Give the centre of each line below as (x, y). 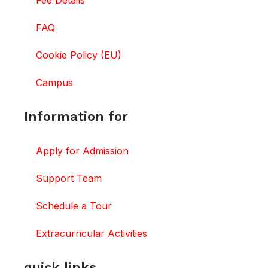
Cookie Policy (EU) (79, 55)
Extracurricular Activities (92, 234)
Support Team (69, 179)
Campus (54, 83)
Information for (76, 117)
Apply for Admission (82, 151)
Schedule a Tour (74, 206)
